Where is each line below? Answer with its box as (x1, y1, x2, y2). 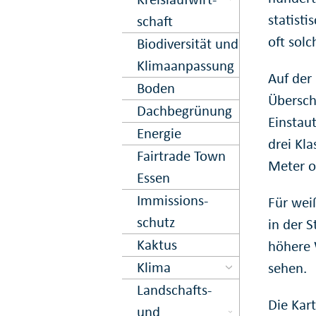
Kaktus (136, 235, 177, 254)
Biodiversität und (136, 34, 238, 53)
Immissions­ (136, 190, 208, 209)
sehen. (268, 258, 308, 277)
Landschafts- (136, 280, 212, 299)
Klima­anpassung (136, 56, 234, 75)
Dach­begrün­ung (136, 101, 232, 120)
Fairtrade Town (136, 146, 226, 165)
